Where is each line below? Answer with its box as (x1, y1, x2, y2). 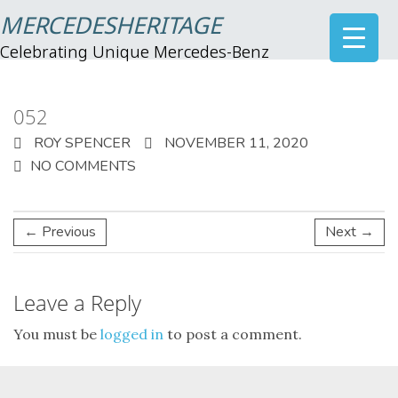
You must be (13, 325, 100, 343)
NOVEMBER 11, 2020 (161, 133, 308, 153)
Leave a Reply (13, 288, 141, 317)
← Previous (24, 222, 96, 242)
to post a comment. (163, 325, 302, 343)
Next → (325, 222, 374, 242)
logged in (100, 325, 163, 343)
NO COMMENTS (30, 156, 136, 176)
